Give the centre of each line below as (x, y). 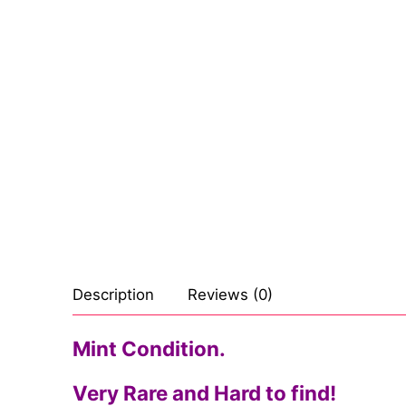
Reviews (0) (230, 295)
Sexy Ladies (346, 39)
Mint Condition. (149, 349)
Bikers (325, 77)
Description (113, 295)
